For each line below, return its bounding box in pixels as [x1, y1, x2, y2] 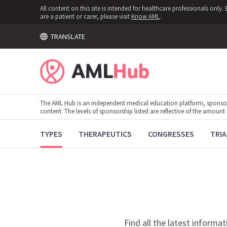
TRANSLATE [47, 31, 85, 41]
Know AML [131, 12, 160, 20]
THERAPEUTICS [79, 129, 132, 139]
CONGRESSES [148, 129, 195, 139]
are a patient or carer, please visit [40, 12, 132, 20]
